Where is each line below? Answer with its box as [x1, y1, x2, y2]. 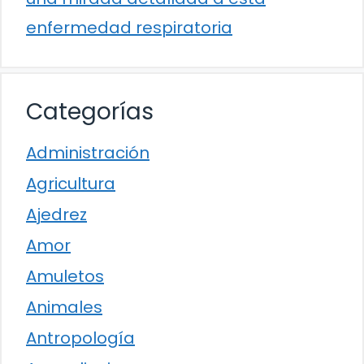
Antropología [26, 326, 135, 349]
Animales [26, 295, 102, 318]
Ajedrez [26, 202, 87, 226]
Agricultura [26, 171, 115, 195]
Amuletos [26, 264, 104, 288]
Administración [26, 141, 149, 164]
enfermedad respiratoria [26, 15, 232, 39]
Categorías [26, 95, 154, 128]
